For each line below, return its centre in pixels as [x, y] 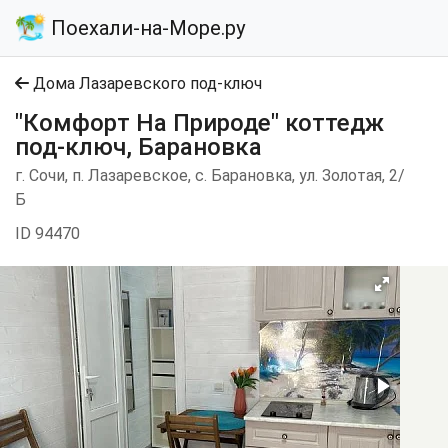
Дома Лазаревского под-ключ [145, 83]
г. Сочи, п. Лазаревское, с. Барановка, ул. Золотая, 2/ [210, 175]
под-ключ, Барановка [138, 147]
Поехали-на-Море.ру [145, 28]
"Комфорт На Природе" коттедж [199, 123]
